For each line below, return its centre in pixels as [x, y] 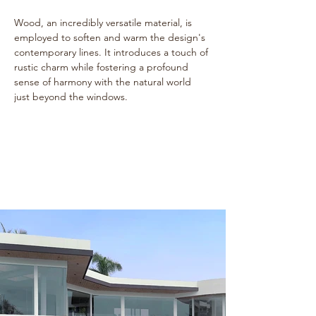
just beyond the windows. [71, 97]
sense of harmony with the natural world [104, 82]
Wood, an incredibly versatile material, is [104, 23]
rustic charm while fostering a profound [103, 67]
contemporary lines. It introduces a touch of [113, 52]
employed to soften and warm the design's [111, 37]
